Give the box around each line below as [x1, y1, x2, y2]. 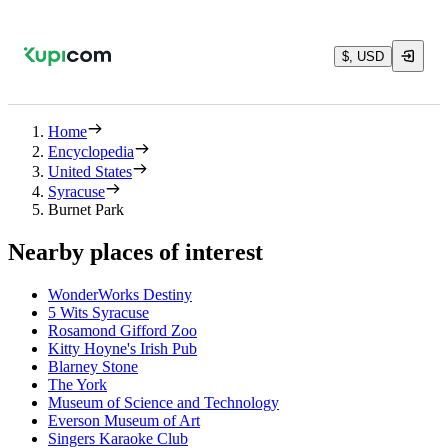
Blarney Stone [48, 357, 138, 375]
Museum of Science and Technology [48, 393, 279, 411]
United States [48, 163, 132, 180]
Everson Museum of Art [48, 411, 200, 429]
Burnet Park [48, 201, 124, 218]
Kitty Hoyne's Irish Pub [48, 339, 197, 357]
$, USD [342, 48, 384, 64]
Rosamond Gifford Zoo [48, 321, 197, 339]
